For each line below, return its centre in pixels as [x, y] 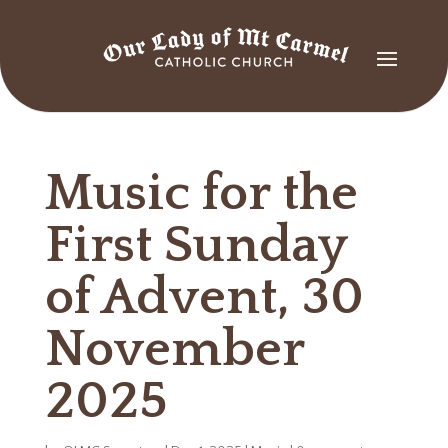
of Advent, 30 [204, 298]
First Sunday [195, 246]
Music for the [201, 194]
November [174, 350]
